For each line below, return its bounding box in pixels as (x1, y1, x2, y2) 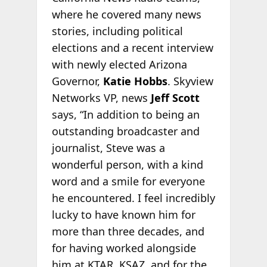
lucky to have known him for (51, 207, 195, 222)
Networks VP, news (51, 90, 151, 105)
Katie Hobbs (103, 73, 167, 88)
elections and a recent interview (51, 40, 213, 55)
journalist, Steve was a (51, 140, 165, 155)
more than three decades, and (51, 223, 204, 238)
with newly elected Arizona (51, 57, 187, 72)
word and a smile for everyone (51, 173, 205, 188)
